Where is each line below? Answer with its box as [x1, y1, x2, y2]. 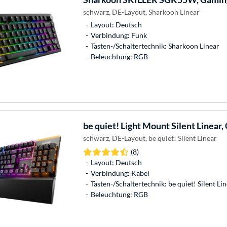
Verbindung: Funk [90, 31, 147, 40]
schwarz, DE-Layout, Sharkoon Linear [83, 8, 200, 17]
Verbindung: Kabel [90, 169, 149, 178]
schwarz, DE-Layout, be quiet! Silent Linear [83, 134, 217, 143]
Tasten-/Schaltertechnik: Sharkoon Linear [90, 42, 219, 51]
